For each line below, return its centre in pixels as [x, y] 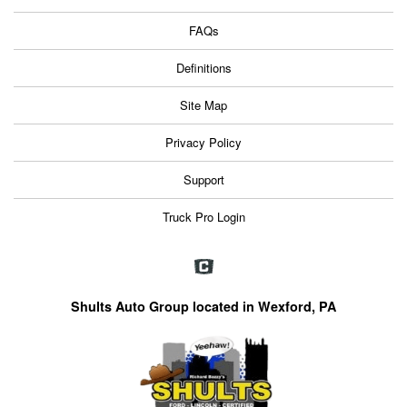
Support [203, 180]
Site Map [203, 105]
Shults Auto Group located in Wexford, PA [203, 307]
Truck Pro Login [203, 217]
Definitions [203, 68]
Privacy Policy [203, 143]
